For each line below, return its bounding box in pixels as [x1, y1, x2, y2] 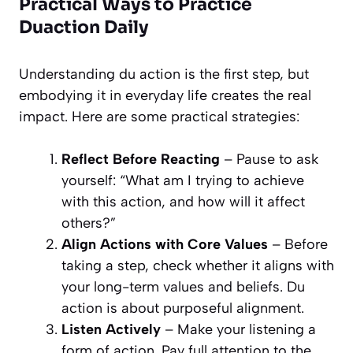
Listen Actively [61, 321, 161, 339]
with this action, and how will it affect [61, 193, 305, 211]
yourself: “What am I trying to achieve [61, 172, 304, 190]
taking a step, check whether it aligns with [61, 257, 334, 275]
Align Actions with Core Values [61, 236, 268, 254]
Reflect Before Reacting [61, 150, 220, 169]
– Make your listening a [161, 321, 316, 339]
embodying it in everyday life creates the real [19, 87, 311, 105]
